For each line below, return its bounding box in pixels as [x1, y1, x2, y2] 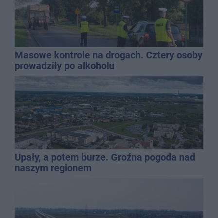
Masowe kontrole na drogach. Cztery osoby [15, 49, 202, 61]
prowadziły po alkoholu [15, 59, 114, 72]
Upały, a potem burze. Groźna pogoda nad [15, 151, 195, 163]
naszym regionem [15, 162, 91, 174]
